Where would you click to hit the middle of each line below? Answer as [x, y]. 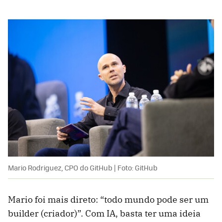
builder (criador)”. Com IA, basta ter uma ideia [104, 213]
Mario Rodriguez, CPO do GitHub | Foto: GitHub [83, 167]
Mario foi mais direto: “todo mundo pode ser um [108, 199]
